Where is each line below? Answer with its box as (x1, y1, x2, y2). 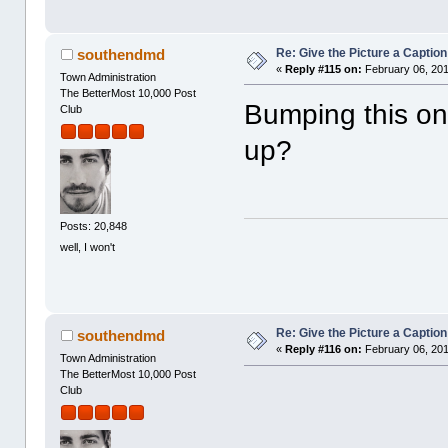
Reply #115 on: (285, 62, 363, 75)
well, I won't (60, 241, 116, 254)
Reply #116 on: (285, 343, 363, 356)
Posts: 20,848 (60, 220, 128, 233)
